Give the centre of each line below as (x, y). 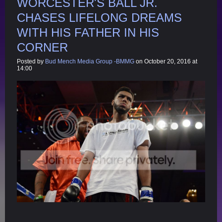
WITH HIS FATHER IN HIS (88, 32)
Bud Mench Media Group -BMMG (90, 61)
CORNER (42, 47)
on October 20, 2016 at (166, 61)
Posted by (31, 61)
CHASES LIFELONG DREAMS (99, 17)
